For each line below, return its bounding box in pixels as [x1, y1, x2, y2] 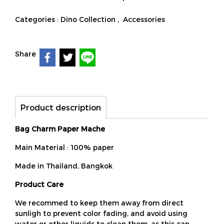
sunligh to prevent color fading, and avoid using [15, 209, 187, 217]
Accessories [123, 15, 165, 23]
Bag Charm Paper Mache [15, 124, 105, 133]
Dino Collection [60, 15, 117, 23]
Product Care [15, 180, 65, 188]
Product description [20, 102, 101, 112]
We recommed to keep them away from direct [15, 198, 183, 207]
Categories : [15, 15, 60, 23]
